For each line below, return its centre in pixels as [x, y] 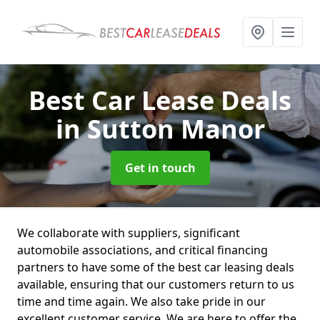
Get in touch [160, 168]
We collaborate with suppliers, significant [129, 233]
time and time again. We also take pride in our [141, 301]
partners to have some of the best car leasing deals [156, 267]
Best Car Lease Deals [160, 100]
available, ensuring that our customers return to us [156, 284]
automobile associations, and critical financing [142, 250]
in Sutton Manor [160, 129]
